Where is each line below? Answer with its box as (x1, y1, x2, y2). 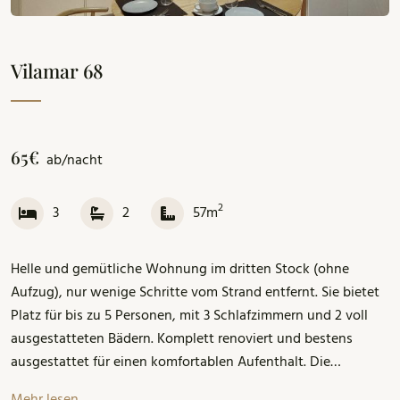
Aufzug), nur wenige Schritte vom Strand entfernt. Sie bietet (11, 281, 379, 305)
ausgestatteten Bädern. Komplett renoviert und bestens (11, 328, 353, 352)
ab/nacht (46, 149, 103, 173)
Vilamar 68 (11, 57, 104, 83)
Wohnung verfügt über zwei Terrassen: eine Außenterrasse (11, 374, 371, 398)
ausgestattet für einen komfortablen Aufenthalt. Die (11, 351, 330, 375)
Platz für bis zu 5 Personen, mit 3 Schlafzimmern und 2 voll (11, 304, 368, 329)
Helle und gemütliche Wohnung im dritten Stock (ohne (11, 258, 349, 282)
